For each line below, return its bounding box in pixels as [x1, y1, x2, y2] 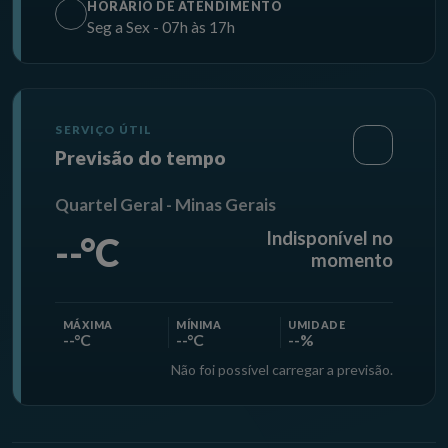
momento [310, 249, 393, 272]
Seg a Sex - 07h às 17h [87, 18, 236, 37]
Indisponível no [265, 227, 393, 250]
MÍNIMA [175, 319, 222, 332]
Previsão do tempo [55, 146, 227, 170]
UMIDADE [288, 319, 346, 332]
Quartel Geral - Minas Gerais [55, 194, 277, 216]
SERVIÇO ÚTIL [55, 122, 153, 136]
